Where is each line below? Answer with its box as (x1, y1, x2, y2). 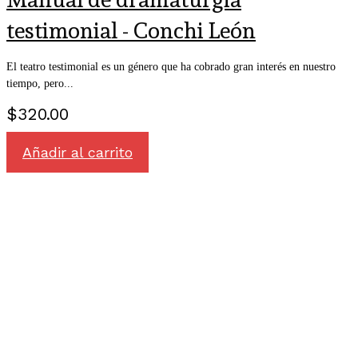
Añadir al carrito (22, 143, 133, 161)
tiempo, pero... (6, 77, 74, 89)
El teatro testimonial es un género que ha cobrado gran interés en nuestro (6, 60, 336, 73)
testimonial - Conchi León (6, 17, 256, 44)
